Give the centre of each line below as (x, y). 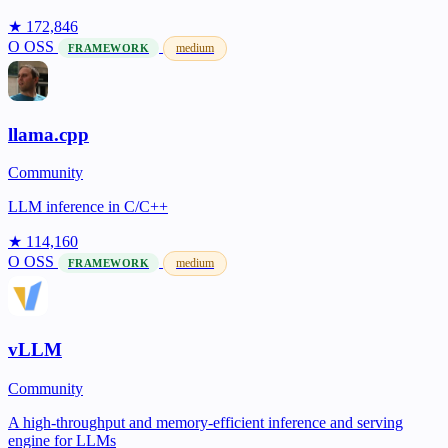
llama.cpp (48, 134)
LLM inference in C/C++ (88, 207)
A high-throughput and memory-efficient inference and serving (205, 422)
